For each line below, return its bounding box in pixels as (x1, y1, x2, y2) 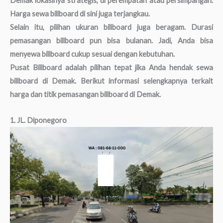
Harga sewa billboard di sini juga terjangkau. (10, 9, 150, 18)
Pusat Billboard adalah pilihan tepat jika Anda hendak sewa (10, 63, 213, 72)
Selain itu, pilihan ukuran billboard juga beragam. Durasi (10, 22, 213, 31)
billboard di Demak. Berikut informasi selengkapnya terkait (10, 76, 213, 85)
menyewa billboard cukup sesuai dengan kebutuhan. (10, 49, 175, 58)
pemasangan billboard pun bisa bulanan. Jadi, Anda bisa (10, 36, 213, 45)
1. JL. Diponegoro (10, 116, 67, 125)
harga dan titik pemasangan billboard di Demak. (10, 90, 161, 99)
